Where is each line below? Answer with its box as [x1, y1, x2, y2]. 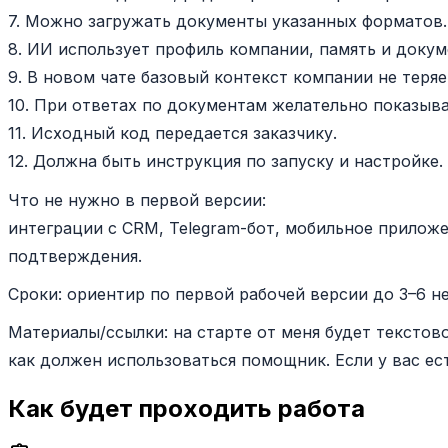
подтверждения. [8, 245, 142, 266]
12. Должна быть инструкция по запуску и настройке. [8, 151, 443, 172]
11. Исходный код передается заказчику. [8, 123, 337, 144]
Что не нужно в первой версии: [8, 189, 266, 210]
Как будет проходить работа [8, 394, 365, 424]
